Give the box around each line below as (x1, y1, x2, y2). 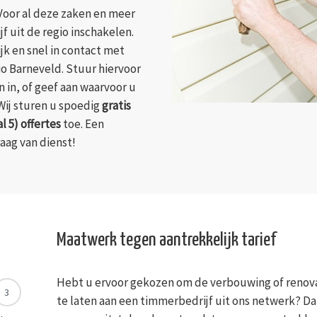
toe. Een (61, 116, 104, 132)
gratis (102, 98, 131, 114)
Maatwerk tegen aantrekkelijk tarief (56, 231, 276, 250)
